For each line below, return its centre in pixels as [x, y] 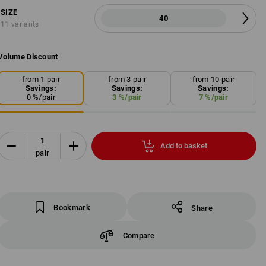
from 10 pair [213, 79]
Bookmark [72, 208]
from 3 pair [127, 79]
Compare [139, 235]
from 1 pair [41, 79]
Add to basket [183, 146]
